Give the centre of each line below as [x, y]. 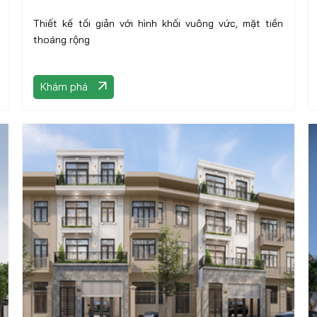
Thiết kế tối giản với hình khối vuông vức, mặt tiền [158, 23]
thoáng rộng [62, 40]
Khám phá [64, 87]
